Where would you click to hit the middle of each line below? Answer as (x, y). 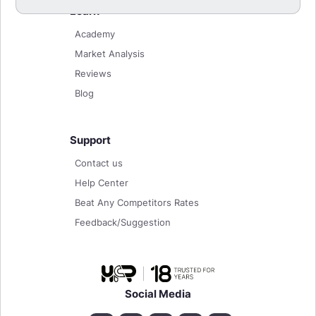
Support (90, 140)
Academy (95, 34)
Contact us (99, 163)
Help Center (102, 182)
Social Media (158, 293)
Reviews (93, 73)
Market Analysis (110, 53)
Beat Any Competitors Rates (137, 202)
